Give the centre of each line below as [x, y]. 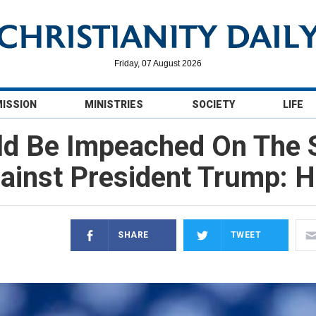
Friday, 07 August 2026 [158, 63]
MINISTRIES [114, 104]
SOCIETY [213, 104]
